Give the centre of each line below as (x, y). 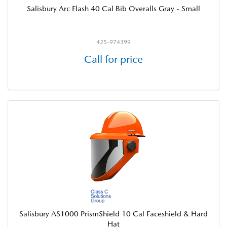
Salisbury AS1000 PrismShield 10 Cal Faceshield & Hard (113, 214)
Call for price (113, 59)
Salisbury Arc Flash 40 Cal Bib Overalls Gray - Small (113, 8)
